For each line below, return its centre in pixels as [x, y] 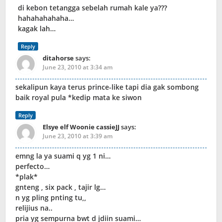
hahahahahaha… [46, 18]
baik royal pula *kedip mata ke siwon [79, 98]
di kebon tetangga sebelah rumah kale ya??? [92, 8]
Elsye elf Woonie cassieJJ [81, 127]
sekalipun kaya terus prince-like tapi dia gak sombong [107, 87]
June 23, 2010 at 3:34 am [78, 67]
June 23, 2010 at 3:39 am [78, 136]
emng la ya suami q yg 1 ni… [63, 156]
